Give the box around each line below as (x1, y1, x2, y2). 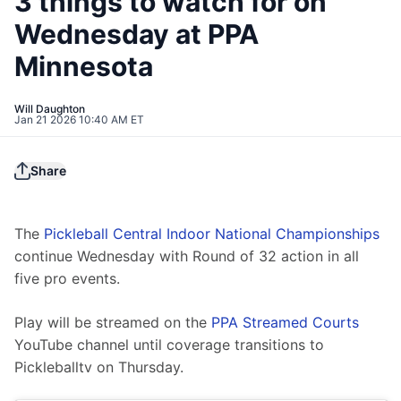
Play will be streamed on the (14, 313, 211, 332)
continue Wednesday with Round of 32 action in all (14, 247, 363, 266)
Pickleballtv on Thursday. (14, 358, 183, 377)
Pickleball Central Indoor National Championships (44, 225, 380, 243)
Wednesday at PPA (14, 18, 259, 51)
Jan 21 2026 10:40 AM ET (14, 113, 144, 127)
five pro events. (14, 269, 120, 288)
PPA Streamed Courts (211, 313, 359, 332)
